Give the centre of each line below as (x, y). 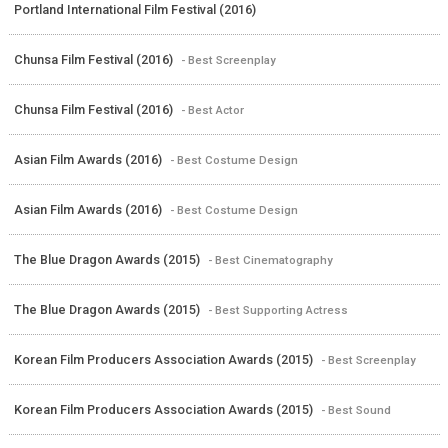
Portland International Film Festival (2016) (134, 10)
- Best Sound (355, 410)
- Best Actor (212, 110)
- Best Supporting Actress (277, 310)
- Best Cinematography (270, 260)
